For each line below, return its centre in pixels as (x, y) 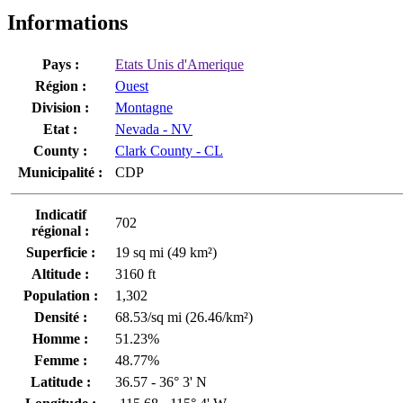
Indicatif (60, 214)
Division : (60, 107)
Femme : (60, 360)
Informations (67, 22)
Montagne (144, 107)
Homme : (60, 338)
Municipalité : (60, 172)
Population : (60, 295)
